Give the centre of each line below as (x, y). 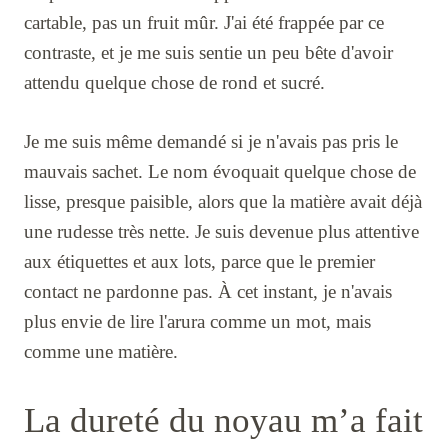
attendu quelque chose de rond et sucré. (174, 82)
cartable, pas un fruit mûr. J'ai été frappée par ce (204, 22)
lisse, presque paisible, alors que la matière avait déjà (223, 201)
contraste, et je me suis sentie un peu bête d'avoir (208, 52)
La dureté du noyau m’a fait (223, 420)
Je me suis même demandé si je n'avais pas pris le (211, 141)
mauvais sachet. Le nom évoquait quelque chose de (220, 171)
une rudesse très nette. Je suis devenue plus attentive (221, 231)
